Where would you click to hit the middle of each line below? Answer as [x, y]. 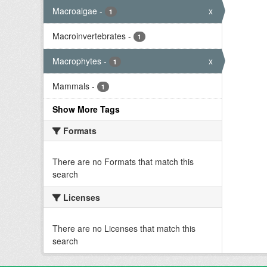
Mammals [71, 86]
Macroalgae [75, 10]
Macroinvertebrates [89, 35]
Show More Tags [86, 109]
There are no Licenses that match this [124, 228]
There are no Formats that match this [123, 161]
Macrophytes [77, 60]
